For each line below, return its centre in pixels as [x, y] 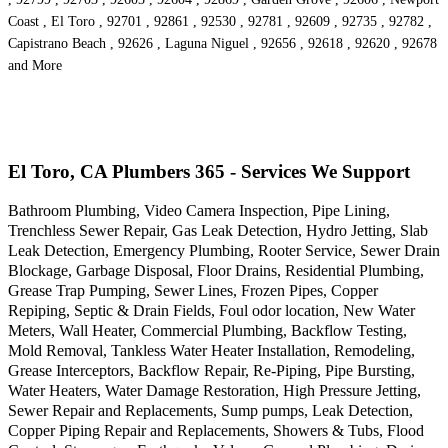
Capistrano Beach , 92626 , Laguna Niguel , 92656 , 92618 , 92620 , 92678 [222, 44]
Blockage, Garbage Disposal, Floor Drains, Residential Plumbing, [216, 270]
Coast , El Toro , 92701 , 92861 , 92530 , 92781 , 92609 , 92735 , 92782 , [220, 22]
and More [35, 66]
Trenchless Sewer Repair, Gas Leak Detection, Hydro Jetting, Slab [218, 230]
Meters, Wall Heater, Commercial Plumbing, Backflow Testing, [207, 330]
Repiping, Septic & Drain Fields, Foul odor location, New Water [211, 310]
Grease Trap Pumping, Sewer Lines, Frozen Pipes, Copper [193, 290]
